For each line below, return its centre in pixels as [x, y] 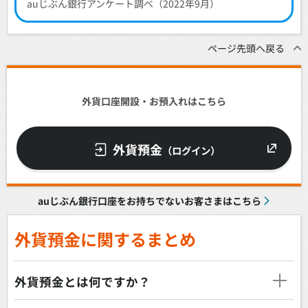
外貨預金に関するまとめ [105, 239]
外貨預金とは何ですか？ [82, 281]
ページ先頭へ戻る [246, 48]
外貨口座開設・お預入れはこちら [154, 101]
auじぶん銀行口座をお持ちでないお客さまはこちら [149, 201]
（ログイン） [191, 150]
